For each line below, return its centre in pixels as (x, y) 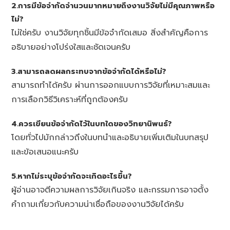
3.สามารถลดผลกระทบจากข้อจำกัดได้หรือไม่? (89, 71)
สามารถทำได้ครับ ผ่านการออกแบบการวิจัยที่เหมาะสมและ (111, 85)
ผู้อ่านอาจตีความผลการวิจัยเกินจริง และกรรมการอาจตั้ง (110, 190)
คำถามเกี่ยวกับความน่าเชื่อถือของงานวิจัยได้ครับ (98, 204)
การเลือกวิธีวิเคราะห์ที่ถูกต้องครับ (70, 99)
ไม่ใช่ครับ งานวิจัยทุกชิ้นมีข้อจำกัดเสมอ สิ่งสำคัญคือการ (110, 33)
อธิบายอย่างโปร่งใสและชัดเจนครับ (71, 47)
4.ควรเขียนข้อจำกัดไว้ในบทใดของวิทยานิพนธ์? (92, 123)
